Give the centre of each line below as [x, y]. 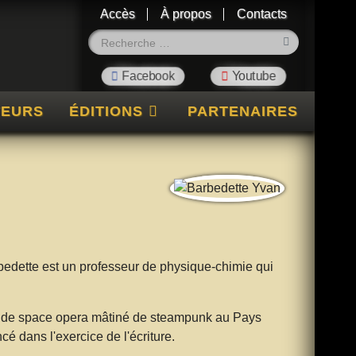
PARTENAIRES [242, 111]
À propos [186, 14]
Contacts [261, 14]
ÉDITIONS [106, 111]
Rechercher [226, 37]
